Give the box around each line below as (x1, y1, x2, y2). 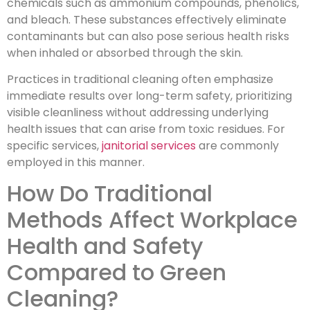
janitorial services (102, 137, 196, 154)
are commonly (196, 137, 279, 154)
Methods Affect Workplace (7, 204, 298, 236)
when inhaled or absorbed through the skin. (7, 44, 243, 61)
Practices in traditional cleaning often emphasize (7, 71, 273, 87)
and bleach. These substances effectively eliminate (7, 11, 286, 28)
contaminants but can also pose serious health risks (7, 28, 289, 44)
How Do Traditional (7, 178, 212, 210)
